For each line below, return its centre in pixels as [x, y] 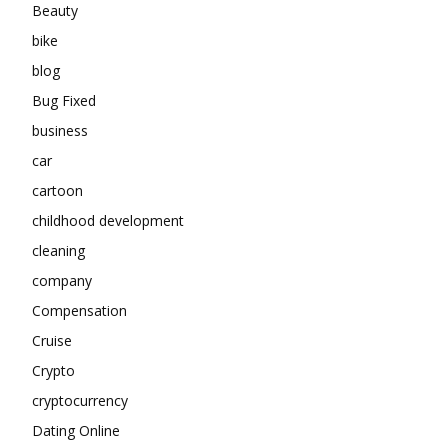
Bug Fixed [64, 101]
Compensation [79, 311]
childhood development [108, 221]
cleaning [58, 251]
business [60, 131]
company [62, 281]
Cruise [52, 341]
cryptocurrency [80, 401]
